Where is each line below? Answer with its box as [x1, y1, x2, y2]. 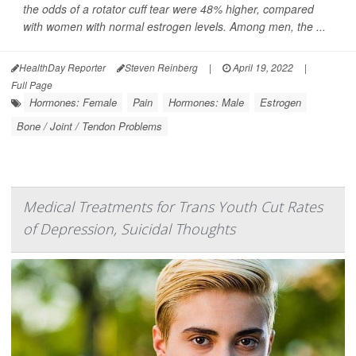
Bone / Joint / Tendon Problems [17, 118, 162, 133]
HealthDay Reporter [19, 60, 106, 74]
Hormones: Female [29, 95, 117, 110]
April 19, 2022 [230, 60, 293, 74]
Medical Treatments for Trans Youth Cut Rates [23, 197, 323, 216]
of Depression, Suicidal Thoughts [23, 219, 235, 238]
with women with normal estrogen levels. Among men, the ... [23, 18, 326, 34]
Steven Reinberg [125, 60, 198, 74]
